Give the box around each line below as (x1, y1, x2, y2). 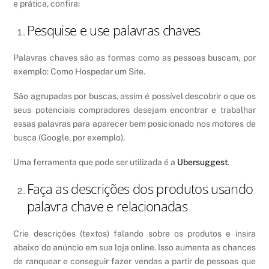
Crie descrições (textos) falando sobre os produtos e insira (13, 228, 256, 238)
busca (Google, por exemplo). (13, 132, 125, 142)
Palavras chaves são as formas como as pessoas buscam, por (13, 52, 256, 62)
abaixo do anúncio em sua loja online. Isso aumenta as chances (13, 242, 256, 252)
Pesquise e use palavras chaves (26, 21, 201, 40)
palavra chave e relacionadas (26, 197, 187, 216)
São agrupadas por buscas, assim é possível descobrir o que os (13, 91, 256, 101)
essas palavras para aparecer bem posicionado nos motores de (13, 118, 256, 128)
